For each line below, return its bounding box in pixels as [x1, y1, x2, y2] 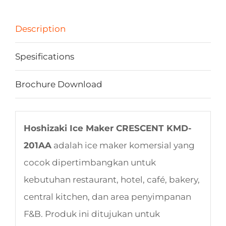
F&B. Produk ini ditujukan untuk [23, 208, 160, 219]
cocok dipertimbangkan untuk [23, 157, 156, 167]
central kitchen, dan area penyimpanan [23, 191, 191, 202]
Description [15, 24, 66, 34]
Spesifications [15, 51, 74, 62]
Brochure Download [15, 79, 102, 89]
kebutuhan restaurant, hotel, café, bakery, [23, 174, 200, 185]
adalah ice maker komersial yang [51, 140, 195, 150]
